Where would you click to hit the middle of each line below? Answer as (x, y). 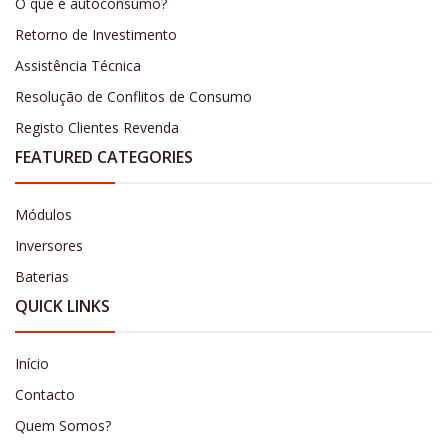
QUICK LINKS (62, 306)
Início (32, 364)
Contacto (45, 395)
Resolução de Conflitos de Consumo (133, 97)
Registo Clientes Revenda (97, 128)
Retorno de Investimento (96, 35)
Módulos (43, 215)
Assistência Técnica (78, 66)
